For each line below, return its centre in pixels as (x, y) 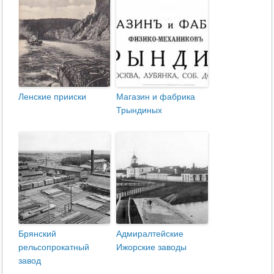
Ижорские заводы (152, 247)
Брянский (38, 233)
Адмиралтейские (150, 233)
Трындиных (139, 110)
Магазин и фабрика (156, 96)
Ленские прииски (53, 96)
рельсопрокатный (54, 247)
